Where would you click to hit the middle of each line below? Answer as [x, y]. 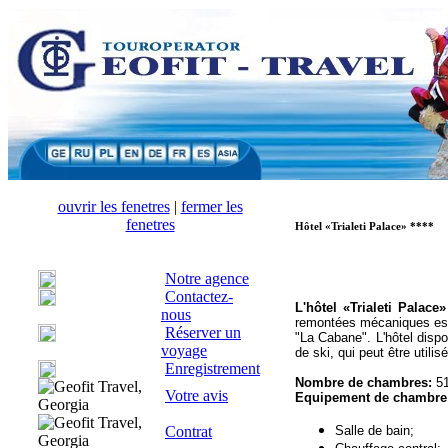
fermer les [211, 206]
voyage [184, 350]
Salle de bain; [374, 430]
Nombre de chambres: [363, 382]
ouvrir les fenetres [113, 206]
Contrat [188, 431]
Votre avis [196, 395]
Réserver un [203, 332]
